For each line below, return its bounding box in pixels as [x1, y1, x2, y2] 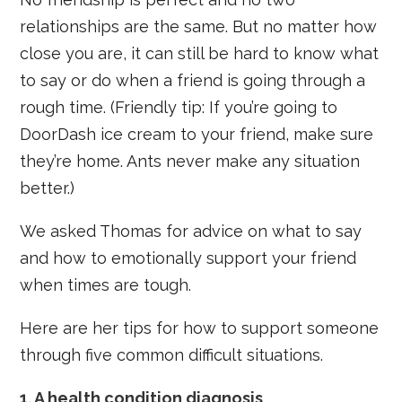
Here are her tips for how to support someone [20, 318, 380, 337]
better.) [20, 178, 75, 197]
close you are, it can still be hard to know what [20, 43, 380, 63]
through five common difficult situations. [20, 345, 324, 364]
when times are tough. [20, 275, 192, 294]
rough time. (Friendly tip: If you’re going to [20, 97, 338, 117]
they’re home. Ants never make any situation [20, 151, 361, 170]
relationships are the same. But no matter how [20, 16, 378, 36]
